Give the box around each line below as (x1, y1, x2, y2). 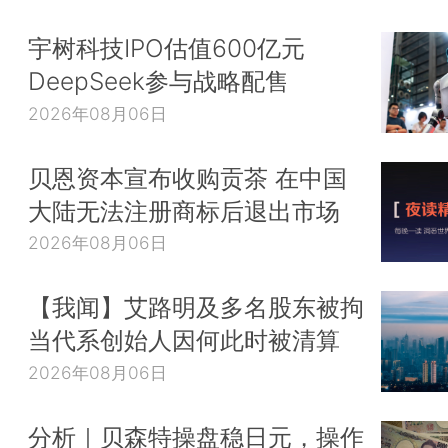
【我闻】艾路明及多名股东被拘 (28, 292, 364, 323)
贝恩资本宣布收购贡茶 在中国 (28, 162, 347, 193)
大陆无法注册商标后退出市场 (28, 195, 340, 226)
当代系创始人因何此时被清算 (28, 325, 340, 356)
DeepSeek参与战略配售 (28, 66, 289, 97)
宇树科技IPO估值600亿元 (28, 33, 305, 64)
